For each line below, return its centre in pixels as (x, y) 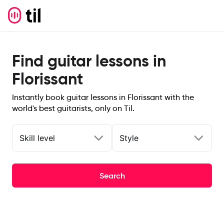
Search (112, 175)
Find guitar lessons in (89, 61)
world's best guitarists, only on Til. (73, 108)
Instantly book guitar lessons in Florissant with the (103, 97)
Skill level (37, 138)
